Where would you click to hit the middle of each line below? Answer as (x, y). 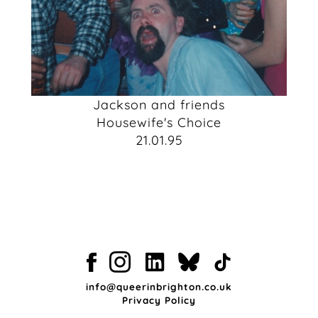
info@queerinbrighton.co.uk (159, 286)
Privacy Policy (159, 300)
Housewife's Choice (159, 122)
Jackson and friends (159, 105)
